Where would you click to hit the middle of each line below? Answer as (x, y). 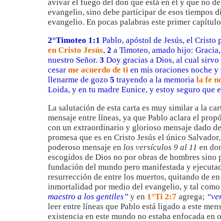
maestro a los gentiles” (89, 197)
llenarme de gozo (79, 80)
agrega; (192, 197)
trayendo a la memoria (155, 80)
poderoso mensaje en (86, 147)
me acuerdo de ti (98, 70)
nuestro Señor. (73, 60)
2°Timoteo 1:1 (74, 40)
